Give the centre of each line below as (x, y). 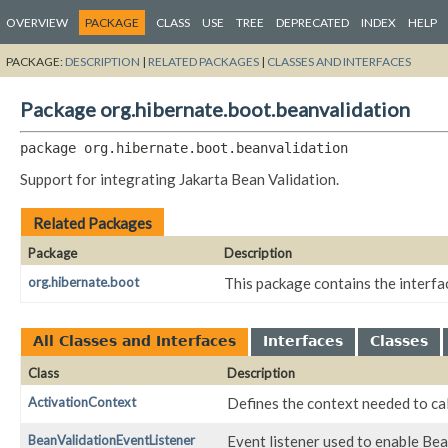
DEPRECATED (312, 22)
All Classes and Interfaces (134, 341)
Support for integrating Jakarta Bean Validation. (179, 179)
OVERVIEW (37, 22)
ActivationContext (82, 402)
